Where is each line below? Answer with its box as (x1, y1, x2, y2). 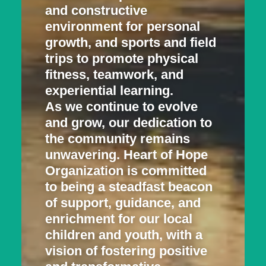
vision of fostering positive (45, 243, 207, 258)
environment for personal (45, 19, 200, 34)
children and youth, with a (45, 227, 202, 242)
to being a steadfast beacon (45, 179, 213, 194)
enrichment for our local (45, 211, 192, 226)
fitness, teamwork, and (45, 67, 183, 82)
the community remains (45, 131, 190, 146)
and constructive (45, 3, 147, 18)
